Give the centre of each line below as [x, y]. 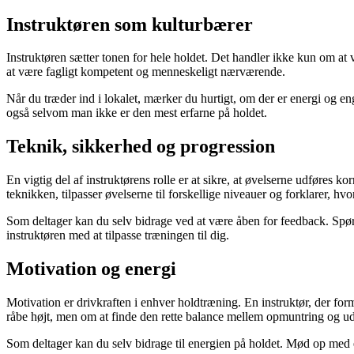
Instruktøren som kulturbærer [130, 24]
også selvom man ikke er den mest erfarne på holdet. [137, 113]
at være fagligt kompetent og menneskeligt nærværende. [146, 72]
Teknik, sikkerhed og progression [141, 147]
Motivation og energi [91, 269]
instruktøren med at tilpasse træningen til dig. [118, 235]
